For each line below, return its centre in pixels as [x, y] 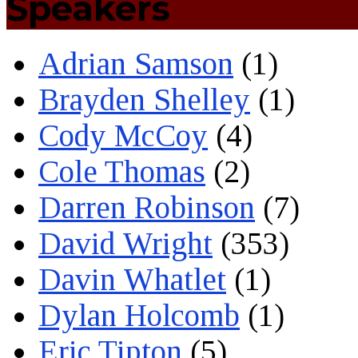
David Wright [125, 244]
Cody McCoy [123, 136]
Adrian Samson [136, 64]
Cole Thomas [122, 172]
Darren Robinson [147, 208]
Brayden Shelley [144, 100]
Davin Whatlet [132, 280]
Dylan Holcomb [139, 316]
